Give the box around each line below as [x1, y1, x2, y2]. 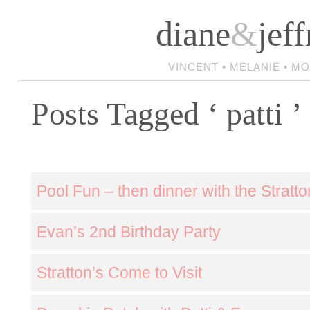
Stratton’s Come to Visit [37, 264, 202, 282]
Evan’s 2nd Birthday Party [37, 223, 221, 241]
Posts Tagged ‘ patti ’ [31, 96, 302, 131]
